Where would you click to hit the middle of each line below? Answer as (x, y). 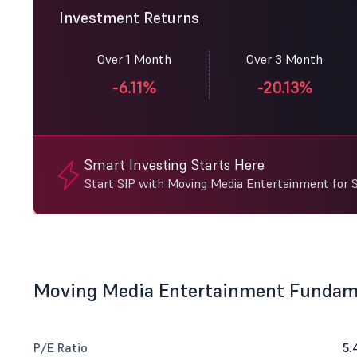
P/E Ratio (61, 347)
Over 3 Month (284, 59)
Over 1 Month (134, 59)
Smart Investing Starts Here (175, 165)
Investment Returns (129, 18)
